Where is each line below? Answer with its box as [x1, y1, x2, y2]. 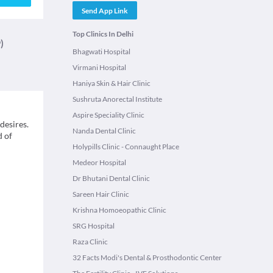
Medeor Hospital [73, 158, 126, 167]
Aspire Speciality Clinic [73, 110, 144, 119]
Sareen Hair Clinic [73, 190, 129, 199]
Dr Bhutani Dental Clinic [73, 174, 150, 183]
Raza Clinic [73, 237, 108, 246]
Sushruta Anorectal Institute [73, 94, 162, 104]
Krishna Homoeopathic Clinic [73, 205, 166, 214]
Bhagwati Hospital [73, 47, 130, 56]
